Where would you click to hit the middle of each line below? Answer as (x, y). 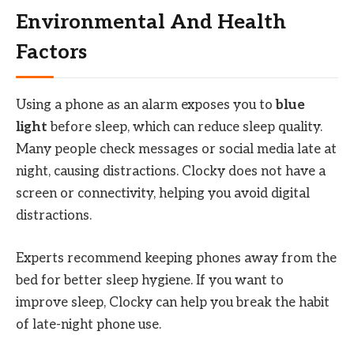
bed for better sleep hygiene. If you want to (150, 280)
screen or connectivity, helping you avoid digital (163, 193)
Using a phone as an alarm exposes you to (146, 105)
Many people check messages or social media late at (176, 149)
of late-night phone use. (88, 324)
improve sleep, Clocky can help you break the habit (173, 302)
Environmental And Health (151, 23)
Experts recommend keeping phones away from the (176, 258)
